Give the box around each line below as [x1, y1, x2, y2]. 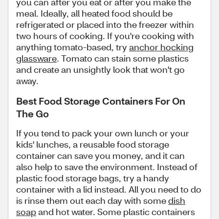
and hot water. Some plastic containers [36, 206, 195, 218]
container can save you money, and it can [16, 150, 185, 161]
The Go [16, 107, 49, 120]
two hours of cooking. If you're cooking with [16, 30, 194, 42]
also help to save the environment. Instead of [16, 161, 197, 173]
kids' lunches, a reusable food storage [16, 138, 169, 150]
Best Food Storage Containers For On [16, 94, 185, 107]
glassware [16, 52, 57, 64]
